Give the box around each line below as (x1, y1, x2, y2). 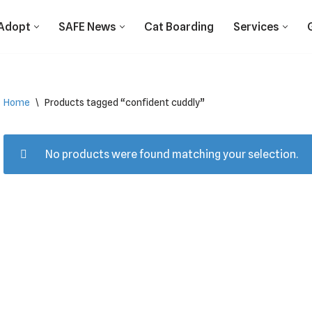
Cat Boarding (144, 20, 214, 33)
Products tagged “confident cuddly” (45, 97, 205, 108)
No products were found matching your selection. (45, 148, 298, 161)
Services (233, 20, 279, 33)
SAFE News (58, 20, 116, 33)
